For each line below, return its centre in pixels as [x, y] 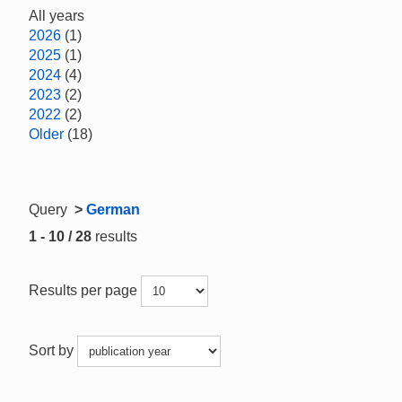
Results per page [85, 290]
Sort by [53, 350]
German [113, 210]
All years [57, 16]
